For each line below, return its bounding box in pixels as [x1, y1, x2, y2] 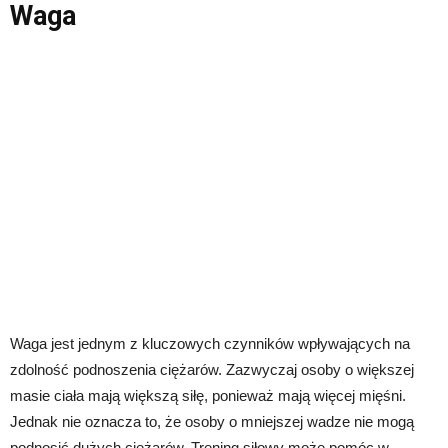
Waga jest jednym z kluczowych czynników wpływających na [10, 335, 410, 353]
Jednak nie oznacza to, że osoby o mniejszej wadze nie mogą [10, 413, 414, 431]
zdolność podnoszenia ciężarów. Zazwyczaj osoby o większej [10, 361, 414, 379]
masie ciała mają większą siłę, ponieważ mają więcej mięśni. [10, 387, 406, 405]
